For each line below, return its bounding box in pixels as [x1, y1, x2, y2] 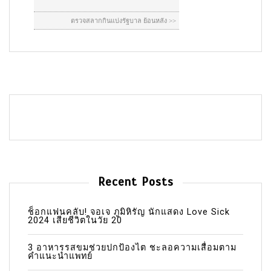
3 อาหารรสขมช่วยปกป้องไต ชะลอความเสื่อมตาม [28, 243, 237, 253]
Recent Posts [97, 175, 174, 189]
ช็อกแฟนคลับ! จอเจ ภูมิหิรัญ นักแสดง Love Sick [28, 207, 230, 217]
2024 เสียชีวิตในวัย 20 [28, 215, 122, 226]
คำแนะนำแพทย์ [28, 251, 93, 261]
